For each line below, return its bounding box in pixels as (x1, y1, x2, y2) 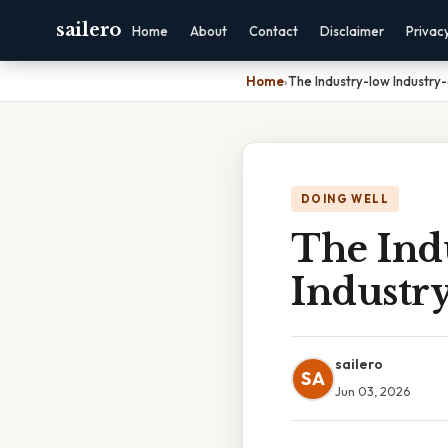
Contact (248, 23, 298, 39)
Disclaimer (319, 23, 384, 39)
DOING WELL (301, 192, 389, 206)
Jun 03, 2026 (335, 383, 410, 399)
